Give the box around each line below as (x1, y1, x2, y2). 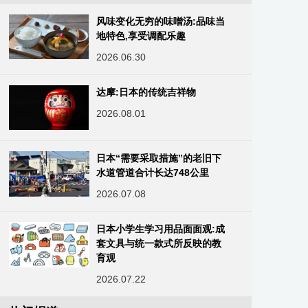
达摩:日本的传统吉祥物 (96, 86, 197, 98)
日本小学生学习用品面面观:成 (96, 223, 225, 235)
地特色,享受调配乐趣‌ (96, 30, 186, 41)
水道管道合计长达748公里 (96, 167, 210, 179)
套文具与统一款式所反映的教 (96, 238, 222, 250)
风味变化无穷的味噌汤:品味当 (96, 15, 225, 27)
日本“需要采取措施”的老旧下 (96, 153, 222, 164)
